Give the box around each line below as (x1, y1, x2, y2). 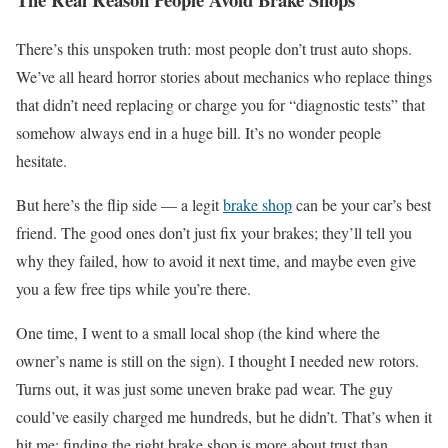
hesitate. (16, 149, 67, 171)
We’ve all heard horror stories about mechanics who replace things (16, 65, 432, 87)
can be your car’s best (292, 193, 431, 215)
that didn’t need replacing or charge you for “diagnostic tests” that (16, 93, 425, 115)
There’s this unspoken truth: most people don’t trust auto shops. (16, 37, 412, 59)
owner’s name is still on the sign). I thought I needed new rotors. (16, 349, 419, 371)
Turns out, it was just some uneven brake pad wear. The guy (16, 377, 393, 399)
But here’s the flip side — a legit (16, 193, 223, 215)
